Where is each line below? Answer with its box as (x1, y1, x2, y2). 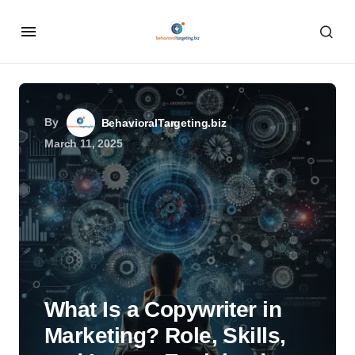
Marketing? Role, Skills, (44, 323, 286, 348)
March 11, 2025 (44, 137, 123, 150)
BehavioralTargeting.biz (101, 116, 227, 129)
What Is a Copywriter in (44, 297, 282, 322)
